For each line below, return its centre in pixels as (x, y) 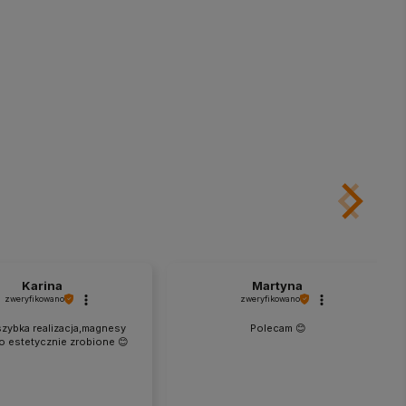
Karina (42, 286)
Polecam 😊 (277, 329)
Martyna (277, 286)
